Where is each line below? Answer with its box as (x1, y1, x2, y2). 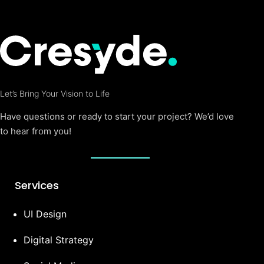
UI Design (24, 208, 67, 220)
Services (15, 178, 59, 193)
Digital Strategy (24, 234, 94, 246)
